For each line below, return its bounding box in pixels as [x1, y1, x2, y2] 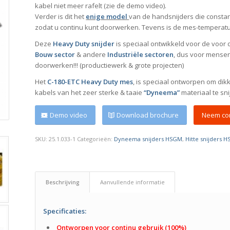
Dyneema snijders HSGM [114, 135, 183, 143]
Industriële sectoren [107, 50, 174, 60]
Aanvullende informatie [100, 178, 165, 186]
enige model [86, 12, 129, 22]
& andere [75, 50, 108, 60]
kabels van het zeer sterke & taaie [35, 88, 144, 98]
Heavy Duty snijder [53, 39, 117, 49]
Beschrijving [46, 178, 80, 186]
